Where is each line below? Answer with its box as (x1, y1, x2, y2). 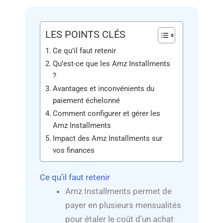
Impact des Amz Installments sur (53, 133, 163, 143)
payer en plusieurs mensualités (65, 200, 181, 210)
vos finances (53, 145, 95, 155)
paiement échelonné (53, 96, 120, 105)
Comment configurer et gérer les (53, 109, 161, 118)
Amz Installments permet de (65, 186, 172, 196)
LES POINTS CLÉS (45, 28, 125, 40)
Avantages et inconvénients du (53, 84, 155, 93)
